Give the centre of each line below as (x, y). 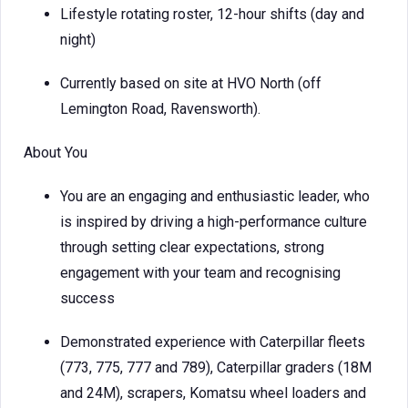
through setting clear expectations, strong (192, 247)
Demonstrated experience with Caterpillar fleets (213, 342)
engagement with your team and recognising (200, 273)
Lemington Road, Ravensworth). (160, 109)
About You (56, 153)
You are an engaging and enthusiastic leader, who (215, 196)
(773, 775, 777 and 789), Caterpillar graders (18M (216, 367)
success (87, 298)
